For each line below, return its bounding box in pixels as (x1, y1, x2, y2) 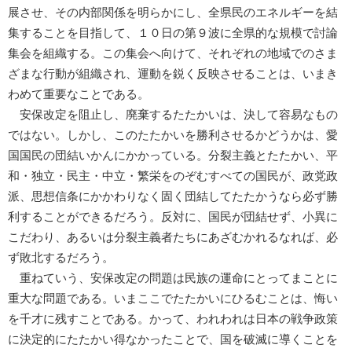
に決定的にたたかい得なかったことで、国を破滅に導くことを (8, 332, 338, 346)
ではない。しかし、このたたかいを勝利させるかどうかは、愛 (8, 128, 338, 141)
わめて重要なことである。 (8, 87, 149, 101)
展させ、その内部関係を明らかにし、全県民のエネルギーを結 (8, 5, 338, 19)
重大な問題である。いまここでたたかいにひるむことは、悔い (8, 291, 338, 305)
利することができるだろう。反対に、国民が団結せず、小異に (8, 210, 338, 223)
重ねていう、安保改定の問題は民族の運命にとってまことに (8, 271, 338, 284)
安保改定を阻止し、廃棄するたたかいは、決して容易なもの (8, 108, 338, 121)
